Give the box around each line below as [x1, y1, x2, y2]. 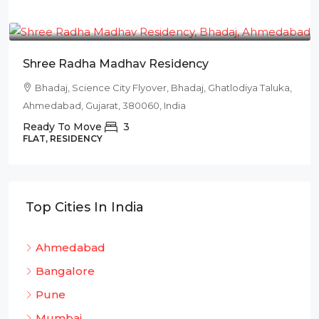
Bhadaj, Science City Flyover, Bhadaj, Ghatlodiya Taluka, [35, 82, 292, 93]
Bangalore [36, 264, 95, 278]
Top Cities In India [26, 199, 144, 215]
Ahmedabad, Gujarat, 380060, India [23, 100, 186, 111]
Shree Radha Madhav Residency [23, 57, 209, 70]
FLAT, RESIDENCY [23, 133, 103, 144]
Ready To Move [23, 120, 102, 133]
